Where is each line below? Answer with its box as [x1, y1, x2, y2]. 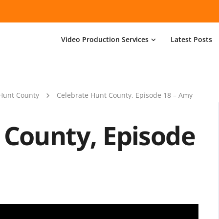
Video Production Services [61, 35, 149, 44]
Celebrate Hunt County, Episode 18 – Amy [57, 90, 193, 100]
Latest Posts [171, 35, 212, 44]
